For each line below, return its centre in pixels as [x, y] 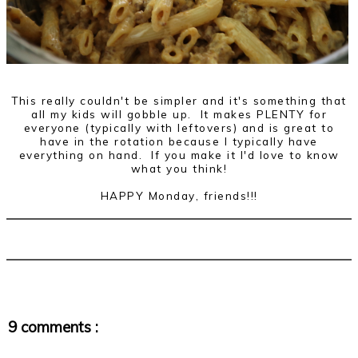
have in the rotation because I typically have [179, 141]
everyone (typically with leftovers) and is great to [179, 128]
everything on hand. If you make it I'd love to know [179, 155]
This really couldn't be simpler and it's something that [179, 101]
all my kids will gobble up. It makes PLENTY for [179, 114]
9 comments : [53, 327]
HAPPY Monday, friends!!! [179, 196]
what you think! [179, 169]
